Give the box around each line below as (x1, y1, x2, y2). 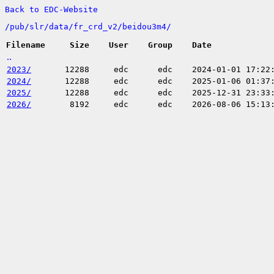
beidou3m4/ (122, 22, 171, 31)
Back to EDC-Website (5, 5, 98, 14)
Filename (6, 40, 45, 50)
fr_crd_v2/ (73, 22, 122, 31)
